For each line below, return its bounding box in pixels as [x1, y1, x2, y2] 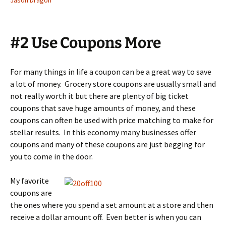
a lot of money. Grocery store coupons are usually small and [10, 79, 216, 89]
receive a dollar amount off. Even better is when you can [10, 212, 201, 222]
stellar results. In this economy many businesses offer [10, 127, 196, 137]
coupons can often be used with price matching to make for [10, 115, 213, 125]
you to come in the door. [10, 151, 93, 161]
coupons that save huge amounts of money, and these [10, 103, 196, 113]
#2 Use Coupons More [10, 34, 161, 52]
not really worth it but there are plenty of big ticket [10, 91, 189, 101]
